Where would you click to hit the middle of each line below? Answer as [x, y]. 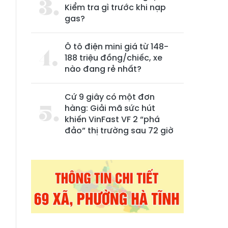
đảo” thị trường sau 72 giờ [119, 131]
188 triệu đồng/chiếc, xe [113, 58]
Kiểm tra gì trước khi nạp [115, 7]
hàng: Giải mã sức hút [110, 108]
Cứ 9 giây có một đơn [110, 97]
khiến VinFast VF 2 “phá [112, 119]
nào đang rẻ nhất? [103, 69]
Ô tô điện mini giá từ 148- [117, 47]
